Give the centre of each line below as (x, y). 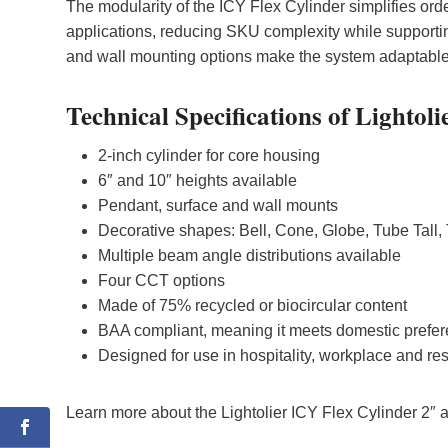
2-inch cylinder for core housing (209, 156)
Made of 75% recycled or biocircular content (252, 306)
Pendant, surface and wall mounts (218, 206)
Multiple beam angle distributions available (249, 256)
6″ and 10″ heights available (197, 181)
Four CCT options (161, 281)
